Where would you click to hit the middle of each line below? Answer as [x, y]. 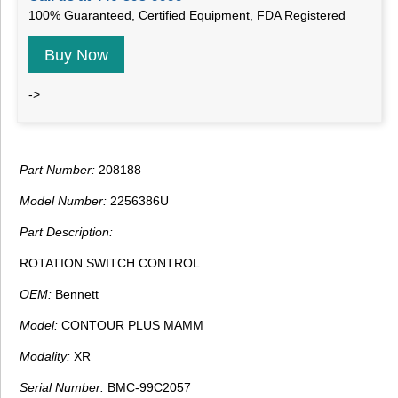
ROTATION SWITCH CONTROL [110, 263]
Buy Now [76, 55]
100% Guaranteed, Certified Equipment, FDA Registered [187, 16]
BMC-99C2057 [147, 388]
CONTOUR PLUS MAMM [131, 326]
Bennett [75, 295]
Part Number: [57, 170]
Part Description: [66, 232]
